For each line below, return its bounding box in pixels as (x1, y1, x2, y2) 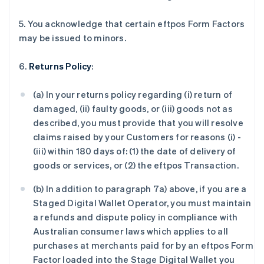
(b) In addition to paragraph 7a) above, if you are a (33, 183, 247, 194)
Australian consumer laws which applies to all (33, 225, 229, 237)
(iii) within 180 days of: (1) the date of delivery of (33, 145, 236, 157)
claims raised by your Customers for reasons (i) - (33, 131, 241, 143)
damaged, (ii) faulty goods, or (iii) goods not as (33, 103, 233, 114)
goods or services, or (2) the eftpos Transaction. (33, 159, 241, 171)
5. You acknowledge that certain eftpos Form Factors (19, 18, 245, 29)
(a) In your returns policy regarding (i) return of (33, 88, 233, 100)
